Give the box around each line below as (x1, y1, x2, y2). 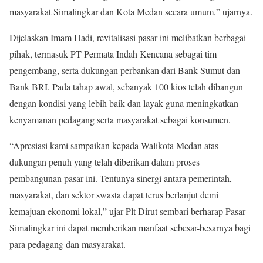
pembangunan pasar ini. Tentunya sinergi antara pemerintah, (9, 172, 232, 184)
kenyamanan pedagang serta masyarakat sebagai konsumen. (9, 113, 231, 126)
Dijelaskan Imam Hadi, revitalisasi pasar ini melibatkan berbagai (9, 31, 246, 43)
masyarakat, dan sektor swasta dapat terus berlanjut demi (9, 188, 218, 201)
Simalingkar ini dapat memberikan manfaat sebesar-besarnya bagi (9, 221, 251, 234)
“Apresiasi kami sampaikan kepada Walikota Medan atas (9, 139, 218, 151)
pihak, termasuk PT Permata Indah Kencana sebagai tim (9, 48, 217, 60)
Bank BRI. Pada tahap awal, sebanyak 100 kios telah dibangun (9, 80, 243, 93)
